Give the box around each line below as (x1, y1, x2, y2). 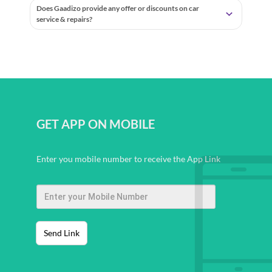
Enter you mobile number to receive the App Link (36, 154, 220, 164)
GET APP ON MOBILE (36, 117, 155, 131)
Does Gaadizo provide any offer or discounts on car (36, 4, 200, 13)
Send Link (44, 228, 80, 238)
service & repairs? (36, 15, 93, 24)
